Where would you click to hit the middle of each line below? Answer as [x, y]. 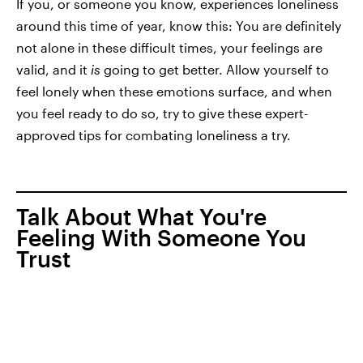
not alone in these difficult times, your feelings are [169, 47]
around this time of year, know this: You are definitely [179, 26]
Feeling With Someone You [161, 237]
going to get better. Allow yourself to [216, 69]
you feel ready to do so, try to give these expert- [162, 113]
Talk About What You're [141, 216]
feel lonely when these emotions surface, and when [174, 91]
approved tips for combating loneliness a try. [154, 135]
